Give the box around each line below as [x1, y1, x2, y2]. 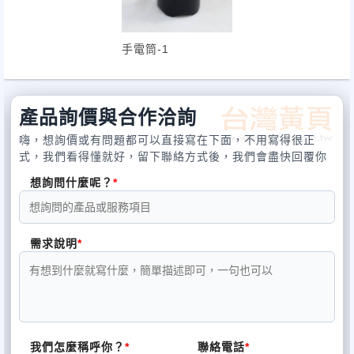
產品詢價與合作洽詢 [19, 106, 197, 128]
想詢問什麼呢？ [30, 175, 113, 189]
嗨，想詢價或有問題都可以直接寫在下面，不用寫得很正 [19, 133, 315, 146]
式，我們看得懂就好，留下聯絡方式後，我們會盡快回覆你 [19, 149, 327, 163]
